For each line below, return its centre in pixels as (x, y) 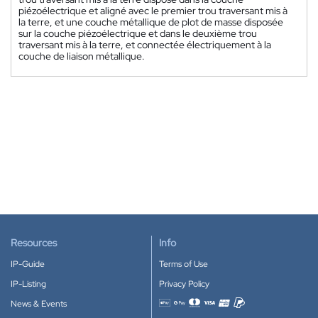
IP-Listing (28, 284)
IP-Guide (28, 264)
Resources (34, 243)
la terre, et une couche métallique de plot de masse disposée (151, 22)
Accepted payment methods (212, 311)
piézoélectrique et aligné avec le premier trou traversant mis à (153, 11)
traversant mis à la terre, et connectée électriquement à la (145, 45)
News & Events (39, 304)
